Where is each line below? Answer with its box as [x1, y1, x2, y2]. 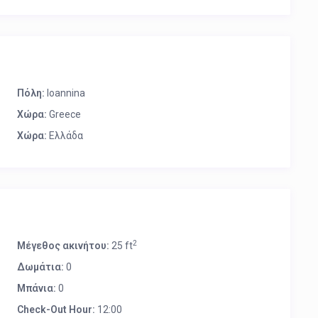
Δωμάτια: [17, 261, 64, 273]
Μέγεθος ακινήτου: [17, 240, 109, 251]
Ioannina [47, 87, 85, 99]
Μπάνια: [17, 283, 56, 294]
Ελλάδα [47, 130, 83, 141]
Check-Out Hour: [17, 304, 95, 315]
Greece [47, 109, 81, 120]
